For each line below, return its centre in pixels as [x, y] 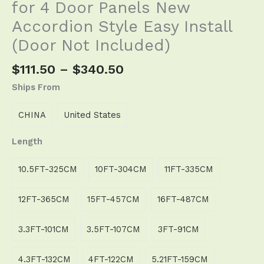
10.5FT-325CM [48, 169]
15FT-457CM [113, 199]
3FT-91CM [179, 230]
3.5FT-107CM [113, 230]
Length [27, 141]
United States [92, 115]
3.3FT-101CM [44, 230]
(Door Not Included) [91, 45]
